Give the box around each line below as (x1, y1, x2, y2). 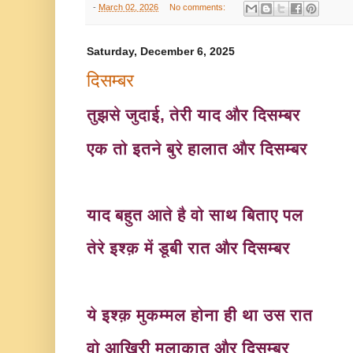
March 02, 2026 (98, 2, 158, 13)
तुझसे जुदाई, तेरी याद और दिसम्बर (87, 106, 305, 125)
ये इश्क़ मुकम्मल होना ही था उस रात (87, 305, 318, 325)
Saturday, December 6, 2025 (87, 44, 235, 58)
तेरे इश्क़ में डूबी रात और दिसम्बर (87, 239, 295, 258)
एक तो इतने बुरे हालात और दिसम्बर (87, 139, 312, 158)
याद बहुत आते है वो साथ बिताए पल (87, 205, 303, 225)
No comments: (169, 2, 228, 13)
